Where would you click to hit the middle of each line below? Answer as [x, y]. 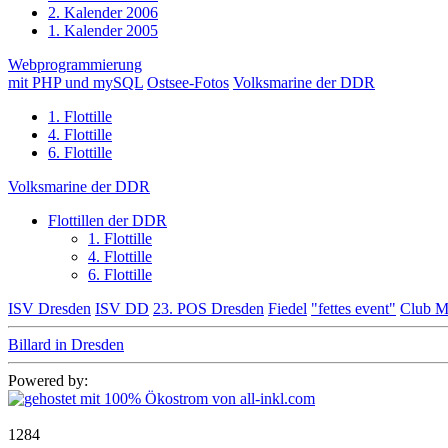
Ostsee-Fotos [188, 83]
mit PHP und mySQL [75, 83]
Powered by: [48, 381]
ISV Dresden [49, 309]
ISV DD [122, 309]
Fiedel [287, 309]
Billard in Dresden [66, 345]
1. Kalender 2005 [103, 31]
